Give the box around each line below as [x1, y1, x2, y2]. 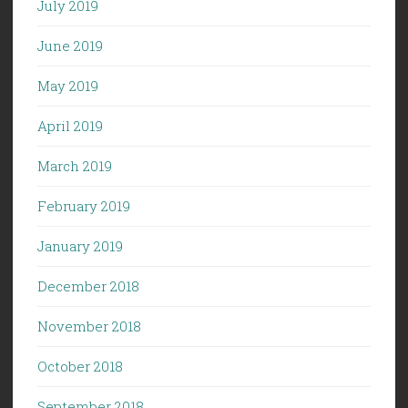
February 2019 [37, 196, 130, 215]
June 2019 [37, 36, 103, 55]
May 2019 [37, 76, 98, 95]
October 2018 [37, 356, 123, 375]
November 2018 [37, 316, 141, 335]
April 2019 [37, 116, 103, 135]
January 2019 [37, 236, 123, 255]
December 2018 [37, 276, 139, 295]
